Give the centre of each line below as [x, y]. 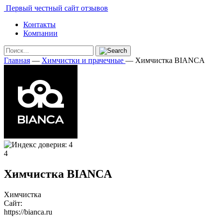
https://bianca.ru [28, 212]
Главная [17, 60]
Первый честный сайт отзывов [56, 8]
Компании [40, 33]
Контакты [39, 24]
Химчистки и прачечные [83, 60]
